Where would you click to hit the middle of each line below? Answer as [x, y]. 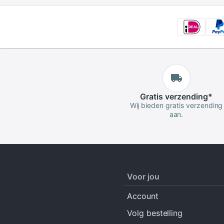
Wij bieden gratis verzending [176, 105]
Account [143, 196]
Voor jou [143, 176]
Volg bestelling [155, 213]
